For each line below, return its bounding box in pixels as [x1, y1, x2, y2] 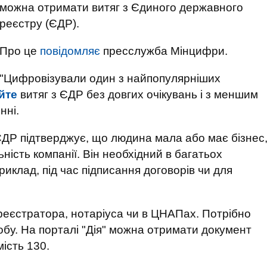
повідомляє [40, 45, 100, 57]
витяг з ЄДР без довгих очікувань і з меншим [17, 88, 258, 101]
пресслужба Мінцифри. [100, 45, 228, 57]
